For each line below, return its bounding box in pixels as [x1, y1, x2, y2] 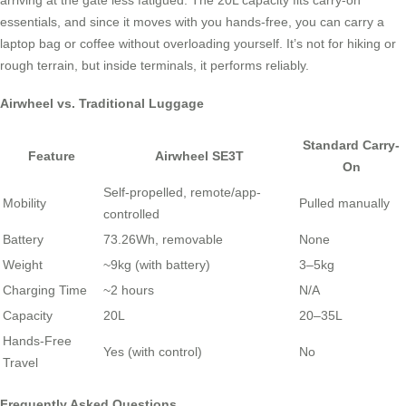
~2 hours [103, 283, 154, 298]
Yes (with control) [103, 344, 202, 360]
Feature [27, 149, 75, 164]
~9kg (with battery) [103, 257, 210, 273]
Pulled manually [299, 196, 390, 211]
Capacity [3, 308, 53, 324]
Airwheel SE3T [155, 149, 244, 164]
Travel [3, 355, 38, 371]
